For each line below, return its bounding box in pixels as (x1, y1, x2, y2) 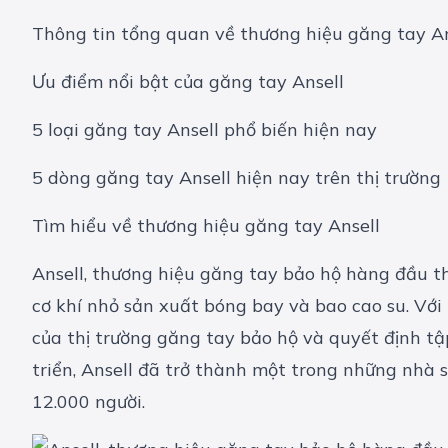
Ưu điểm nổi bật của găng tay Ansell (32, 70, 344, 94)
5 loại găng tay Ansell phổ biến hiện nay (32, 118, 377, 142)
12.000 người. (32, 390, 145, 414)
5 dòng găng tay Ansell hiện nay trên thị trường (32, 166, 441, 190)
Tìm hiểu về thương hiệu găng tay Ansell (32, 214, 380, 238)
